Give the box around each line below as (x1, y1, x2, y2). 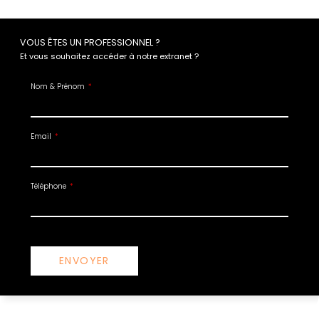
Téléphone (31, 181, 68, 191)
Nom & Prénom (31, 81, 87, 91)
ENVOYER (59, 253, 110, 268)
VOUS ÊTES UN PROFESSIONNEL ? (20, 36, 160, 48)
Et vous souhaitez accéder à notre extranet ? (20, 50, 199, 62)
